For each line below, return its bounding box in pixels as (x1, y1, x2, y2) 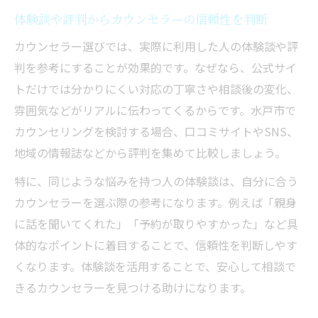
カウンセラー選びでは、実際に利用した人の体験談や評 (14, 38, 298, 55)
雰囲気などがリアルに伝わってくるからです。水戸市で (14, 102, 296, 119)
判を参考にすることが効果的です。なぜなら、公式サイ (14, 59, 297, 77)
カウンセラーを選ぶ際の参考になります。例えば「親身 (14, 194, 297, 212)
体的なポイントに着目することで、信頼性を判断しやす (14, 236, 297, 254)
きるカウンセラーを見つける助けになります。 (14, 279, 251, 297)
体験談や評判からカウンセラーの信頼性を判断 (14, 10, 268, 28)
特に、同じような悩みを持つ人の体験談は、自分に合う (14, 172, 298, 190)
